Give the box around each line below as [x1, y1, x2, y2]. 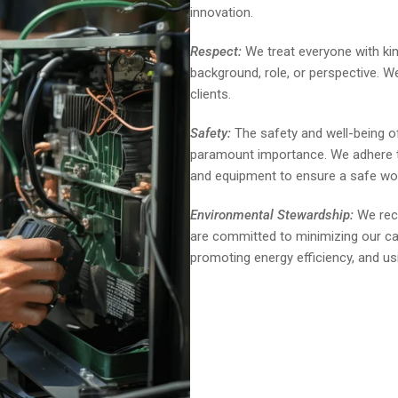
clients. [190, 85, 231, 102]
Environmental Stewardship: [190, 206, 354, 223]
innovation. [190, 4, 253, 20]
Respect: [190, 43, 242, 60]
